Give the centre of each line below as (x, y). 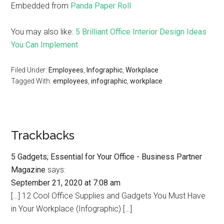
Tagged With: (32, 81)
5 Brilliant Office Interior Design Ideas (141, 32)
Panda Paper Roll (101, 6)
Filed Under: (30, 70)
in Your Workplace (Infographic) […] (72, 209)
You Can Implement (45, 45)
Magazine (28, 170)
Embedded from (41, 6)
